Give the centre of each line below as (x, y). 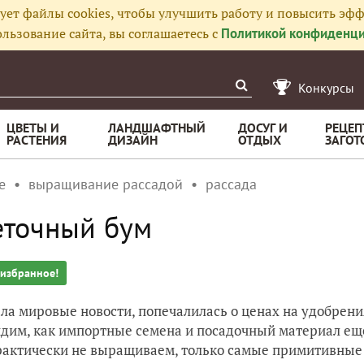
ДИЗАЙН (133, 140)
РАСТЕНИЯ (37, 140)
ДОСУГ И (263, 128)
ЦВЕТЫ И (33, 128)
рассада (231, 184)
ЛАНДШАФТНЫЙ (157, 128)
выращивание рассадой (106, 184)
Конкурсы (326, 88)
